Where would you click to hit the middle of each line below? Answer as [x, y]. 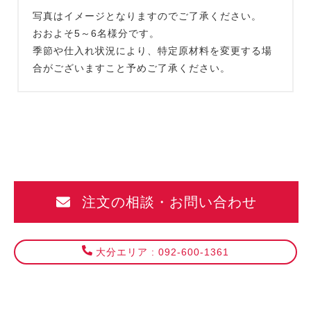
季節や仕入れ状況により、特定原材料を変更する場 [152, 50]
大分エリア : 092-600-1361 [162, 252]
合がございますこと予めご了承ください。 [132, 68]
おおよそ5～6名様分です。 [96, 33]
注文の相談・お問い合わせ [167, 202]
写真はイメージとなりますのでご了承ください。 [147, 16]
